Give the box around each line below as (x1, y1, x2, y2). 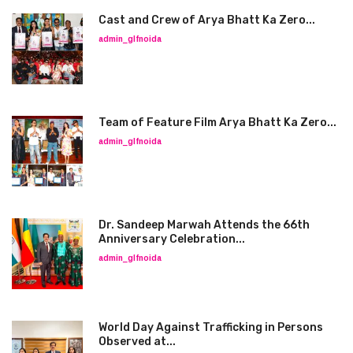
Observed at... (98, 334, 176, 348)
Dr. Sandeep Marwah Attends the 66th (98, 217, 310, 232)
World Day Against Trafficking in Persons (98, 320, 323, 334)
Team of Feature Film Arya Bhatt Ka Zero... (98, 115, 336, 129)
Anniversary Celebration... (98, 232, 245, 246)
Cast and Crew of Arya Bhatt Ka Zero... (98, 13, 315, 27)
